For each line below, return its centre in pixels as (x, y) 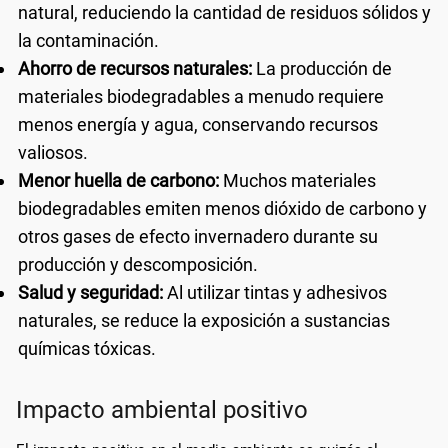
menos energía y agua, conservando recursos (198, 124)
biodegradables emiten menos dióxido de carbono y (222, 208)
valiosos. (53, 152)
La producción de (322, 68)
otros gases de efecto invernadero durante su (198, 236)
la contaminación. (88, 40)
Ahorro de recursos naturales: (135, 68)
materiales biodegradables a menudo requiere (201, 96)
